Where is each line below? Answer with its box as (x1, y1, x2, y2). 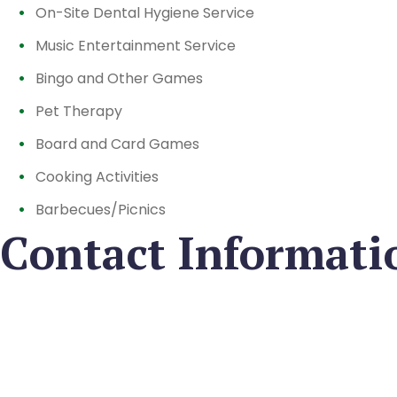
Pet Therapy (35, 101, 122, 121)
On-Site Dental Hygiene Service (35, 3, 254, 23)
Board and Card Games (35, 134, 199, 154)
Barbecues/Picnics (35, 199, 166, 220)
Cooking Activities (35, 167, 159, 187)
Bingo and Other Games (35, 68, 203, 89)
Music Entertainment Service (35, 35, 236, 56)
